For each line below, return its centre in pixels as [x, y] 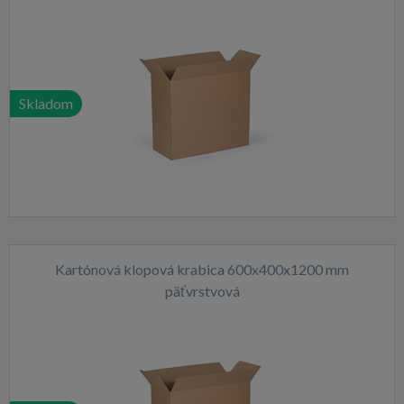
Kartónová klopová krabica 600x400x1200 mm [202, 269]
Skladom [46, 103]
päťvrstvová [202, 291]
